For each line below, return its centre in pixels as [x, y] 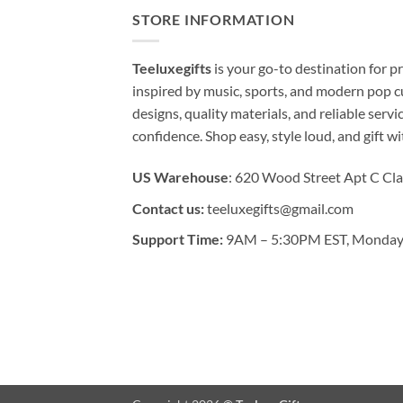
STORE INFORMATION [214, 19]
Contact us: [168, 208]
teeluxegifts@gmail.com [280, 208]
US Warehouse [180, 177]
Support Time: [178, 239]
